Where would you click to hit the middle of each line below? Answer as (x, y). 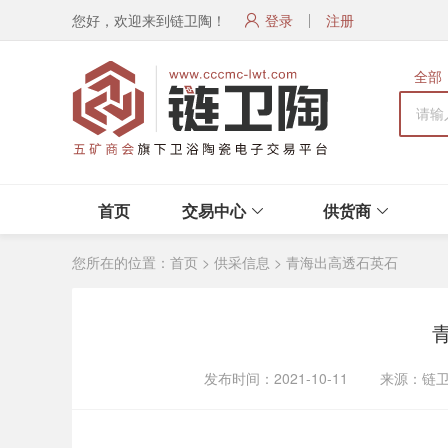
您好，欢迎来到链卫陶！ (149, 20)
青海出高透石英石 (342, 262)
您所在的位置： (121, 262)
